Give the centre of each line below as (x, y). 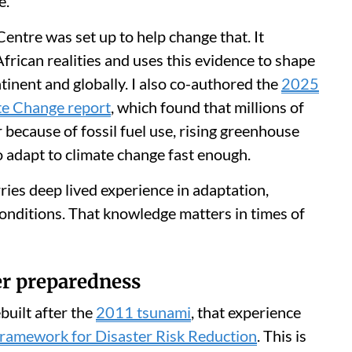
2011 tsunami (143, 312)
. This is (282, 335)
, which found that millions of (207, 107)
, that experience (246, 312)
